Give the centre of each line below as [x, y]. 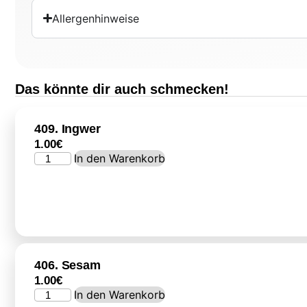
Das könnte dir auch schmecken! [122, 89]
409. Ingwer [67, 128]
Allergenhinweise [96, 18]
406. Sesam [67, 265]
